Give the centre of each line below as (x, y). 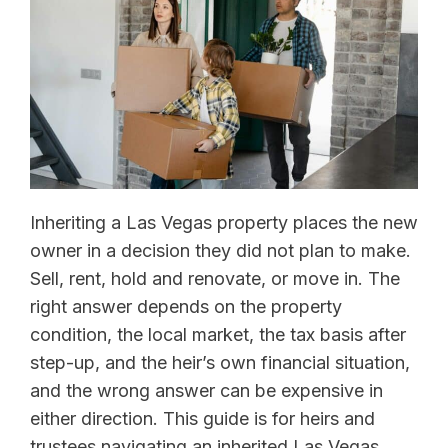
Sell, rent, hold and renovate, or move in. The (215, 278)
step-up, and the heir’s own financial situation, (220, 362)
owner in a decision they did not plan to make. (220, 250)
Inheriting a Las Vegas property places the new (224, 222)
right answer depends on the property (186, 306)
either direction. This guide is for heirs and (202, 418)
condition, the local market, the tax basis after (218, 334)
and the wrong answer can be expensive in (206, 390)
